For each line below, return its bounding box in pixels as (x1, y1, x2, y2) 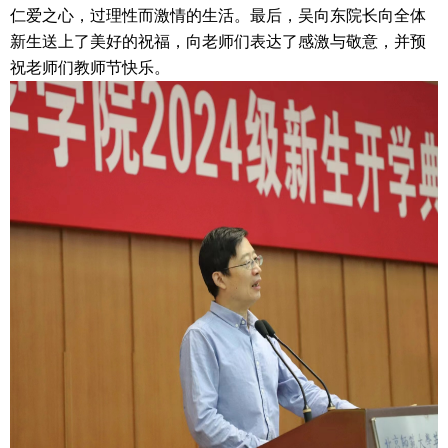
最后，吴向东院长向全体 (250, 7, 426, 24)
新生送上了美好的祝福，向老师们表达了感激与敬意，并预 (10, 33, 426, 50)
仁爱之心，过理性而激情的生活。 (10, 7, 250, 24)
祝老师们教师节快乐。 (10, 59, 170, 76)
